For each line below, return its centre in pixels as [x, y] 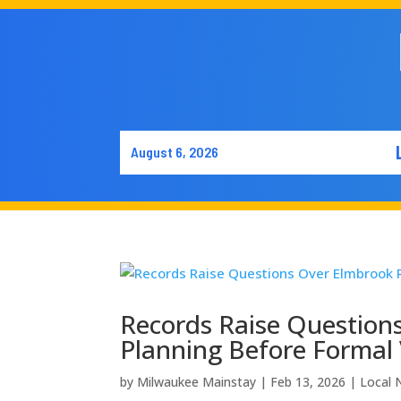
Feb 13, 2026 [308, 381]
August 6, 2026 [175, 152]
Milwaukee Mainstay [197, 381]
